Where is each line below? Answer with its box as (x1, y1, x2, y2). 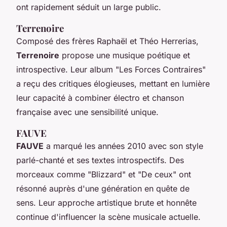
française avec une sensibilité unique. (16, 106, 159, 117)
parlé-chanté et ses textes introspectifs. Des (16, 155, 184, 165)
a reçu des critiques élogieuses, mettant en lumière (16, 78, 210, 89)
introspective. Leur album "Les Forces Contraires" (16, 64, 206, 74)
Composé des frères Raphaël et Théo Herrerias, (16, 35, 199, 46)
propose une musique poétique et (59, 50, 190, 60)
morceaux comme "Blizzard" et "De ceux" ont (16, 169, 191, 179)
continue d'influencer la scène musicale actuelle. (16, 211, 201, 222)
